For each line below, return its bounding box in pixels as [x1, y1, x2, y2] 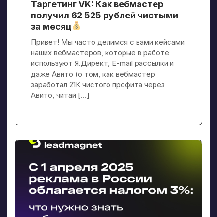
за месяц [31, 21, 72, 31]
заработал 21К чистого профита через [31, 79, 165, 89]
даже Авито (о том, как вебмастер [31, 69, 155, 78]
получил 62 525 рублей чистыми [31, 10, 178, 20]
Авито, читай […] [31, 90, 90, 100]
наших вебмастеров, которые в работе [31, 47, 169, 57]
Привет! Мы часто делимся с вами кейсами [31, 37, 185, 46]
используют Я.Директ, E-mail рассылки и [31, 58, 174, 68]
